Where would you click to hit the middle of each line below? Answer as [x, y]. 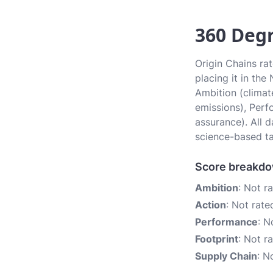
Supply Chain [226, 256]
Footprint [217, 239]
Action [211, 205]
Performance [226, 222]
